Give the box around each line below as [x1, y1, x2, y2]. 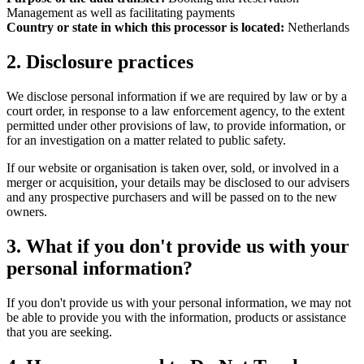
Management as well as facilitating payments [6, 6, 235, 20]
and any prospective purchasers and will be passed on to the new [6, 190, 337, 205]
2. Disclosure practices [6, 51, 193, 73]
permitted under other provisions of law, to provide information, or [6, 119, 345, 133]
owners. [6, 205, 47, 219]
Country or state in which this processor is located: [6, 20, 284, 35]
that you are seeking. [6, 324, 112, 339]
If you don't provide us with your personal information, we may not [6, 295, 351, 310]
